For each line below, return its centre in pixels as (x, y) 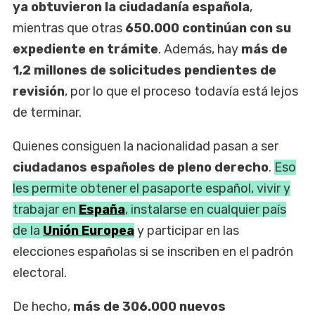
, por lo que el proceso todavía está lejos (181, 91)
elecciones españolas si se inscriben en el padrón (153, 251)
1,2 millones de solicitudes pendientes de (144, 70)
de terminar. (47, 112)
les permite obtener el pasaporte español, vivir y (152, 188)
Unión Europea (89, 230)
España (102, 209)
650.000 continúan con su (208, 28)
